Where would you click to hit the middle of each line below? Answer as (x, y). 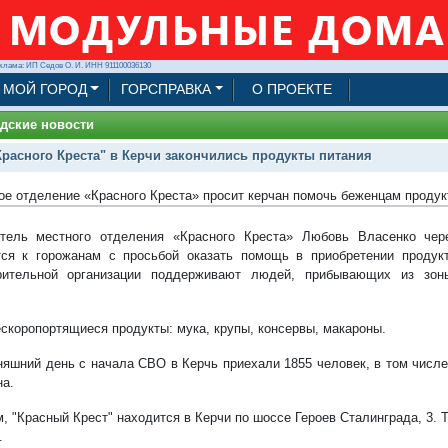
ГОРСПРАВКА (165, 89)
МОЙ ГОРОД (44, 89)
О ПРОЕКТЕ (292, 89)
